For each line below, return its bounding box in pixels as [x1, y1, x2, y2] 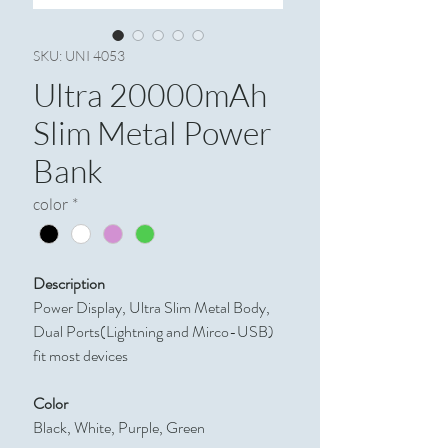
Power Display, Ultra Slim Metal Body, [33, 296, 270, 320]
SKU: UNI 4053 [33, 47, 125, 64]
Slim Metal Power [33, 113, 272, 152]
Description [33, 272, 105, 296]
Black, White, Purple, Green [33, 416, 205, 440]
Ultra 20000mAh [33, 75, 267, 114]
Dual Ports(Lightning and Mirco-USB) [33, 320, 274, 344]
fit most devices [33, 344, 128, 368]
